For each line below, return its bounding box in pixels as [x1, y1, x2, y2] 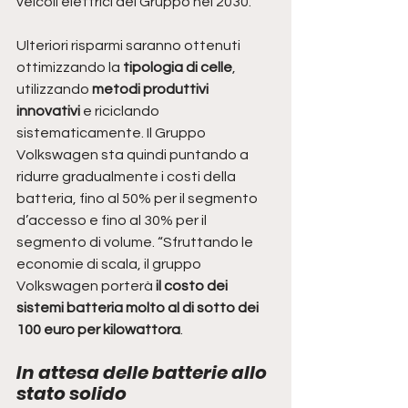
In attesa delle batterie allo [16, 360, 270, 386]
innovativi [16, 104, 83, 119]
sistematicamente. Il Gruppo [16, 126, 209, 141]
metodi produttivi [92, 82, 211, 97]
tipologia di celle [123, 60, 232, 76]
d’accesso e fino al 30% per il [16, 213, 209, 229]
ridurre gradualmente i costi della [16, 169, 239, 185]
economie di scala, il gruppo [16, 257, 204, 272]
